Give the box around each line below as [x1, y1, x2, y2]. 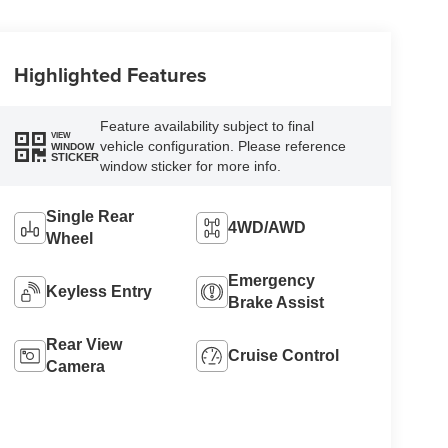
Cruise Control [228, 347, 340, 365]
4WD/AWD [228, 219, 307, 237]
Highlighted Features [13, 60, 207, 90]
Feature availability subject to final [99, 118, 314, 135]
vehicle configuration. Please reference [99, 138, 346, 155]
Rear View [45, 336, 122, 354]
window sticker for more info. [99, 158, 281, 175]
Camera [45, 358, 105, 376]
